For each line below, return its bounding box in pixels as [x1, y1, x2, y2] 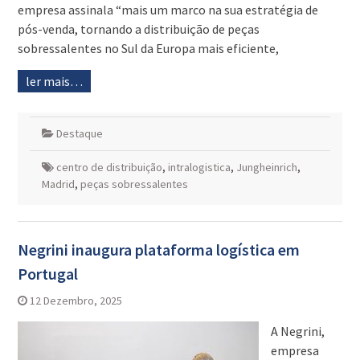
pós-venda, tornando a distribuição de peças [17, 21, 260, 38]
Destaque [55, 126, 103, 141]
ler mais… [25, 73, 83, 90]
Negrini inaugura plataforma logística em [17, 239, 300, 260]
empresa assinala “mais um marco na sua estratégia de [17, 2, 318, 18]
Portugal [17, 264, 78, 284]
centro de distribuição [55, 160, 162, 175]
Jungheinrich [235, 160, 297, 175]
